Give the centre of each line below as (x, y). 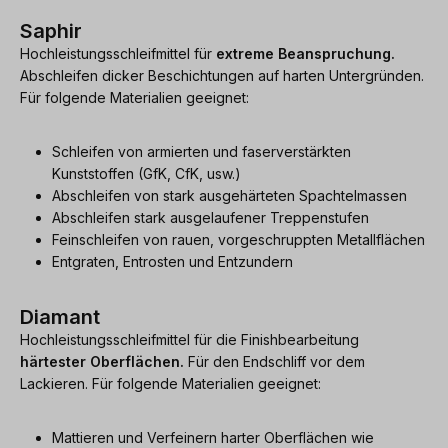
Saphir (51, 30)
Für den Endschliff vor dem (274, 361)
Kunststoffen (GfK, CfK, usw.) (146, 173)
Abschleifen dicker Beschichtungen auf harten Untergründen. (222, 75)
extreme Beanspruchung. (305, 53)
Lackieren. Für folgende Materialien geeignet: (170, 383)
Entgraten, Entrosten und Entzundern (172, 261)
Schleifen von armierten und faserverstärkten (201, 151)
